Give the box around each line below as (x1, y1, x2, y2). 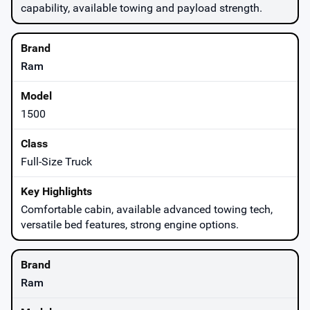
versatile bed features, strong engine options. (21, 217, 239, 231)
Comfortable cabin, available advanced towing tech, (21, 202, 273, 216)
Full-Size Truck (21, 154, 92, 168)
